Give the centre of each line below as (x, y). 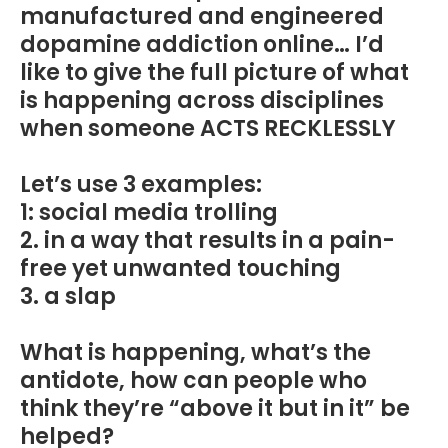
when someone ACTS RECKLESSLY (208, 128)
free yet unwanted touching (180, 268)
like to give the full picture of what (214, 72)
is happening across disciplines (202, 100)
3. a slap (68, 296)
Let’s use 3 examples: (141, 184)
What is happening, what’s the (195, 352)
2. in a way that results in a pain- (207, 240)
